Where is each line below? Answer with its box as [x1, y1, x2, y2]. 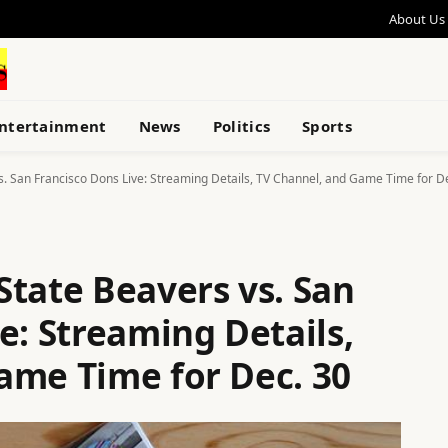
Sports [302, 116, 352, 136]
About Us [389, 9, 445, 28]
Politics [212, 116, 271, 136]
